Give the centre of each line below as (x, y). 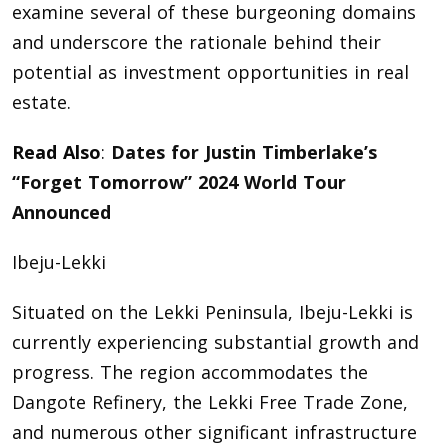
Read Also (56, 152)
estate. (41, 102)
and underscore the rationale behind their (196, 42)
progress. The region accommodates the (190, 372)
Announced (61, 212)
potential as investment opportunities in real (210, 72)
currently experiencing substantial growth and (215, 342)
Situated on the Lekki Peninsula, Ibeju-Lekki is (212, 312)
